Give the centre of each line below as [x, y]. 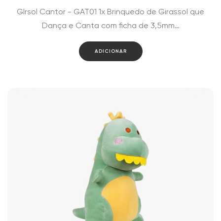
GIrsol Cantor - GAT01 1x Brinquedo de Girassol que [110, 12]
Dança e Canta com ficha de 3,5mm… [110, 25]
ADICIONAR [110, 51]
